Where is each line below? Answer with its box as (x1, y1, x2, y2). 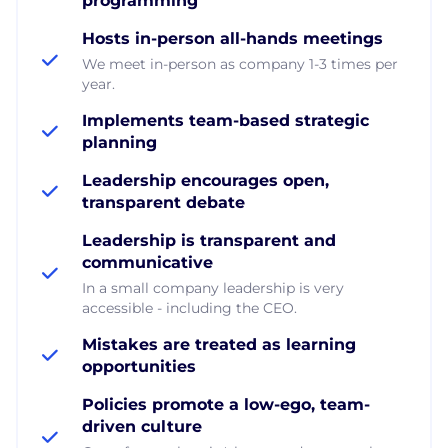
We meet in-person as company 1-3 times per (82, 54, 398, 73)
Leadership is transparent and (82, 230, 336, 250)
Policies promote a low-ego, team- (82, 394, 370, 414)
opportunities (82, 356, 196, 376)
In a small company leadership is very (82, 278, 344, 297)
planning (82, 132, 157, 152)
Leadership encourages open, (82, 170, 329, 190)
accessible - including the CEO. (82, 298, 297, 317)
